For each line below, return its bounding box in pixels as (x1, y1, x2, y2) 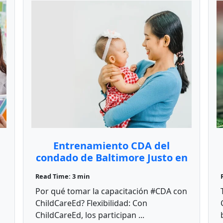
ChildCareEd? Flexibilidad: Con (35, 198, 147, 209)
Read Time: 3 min (35, 172, 90, 181)
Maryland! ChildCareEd (55, 163, 168, 177)
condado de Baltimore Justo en (35, 151, 188, 165)
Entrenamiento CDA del (53, 139, 170, 153)
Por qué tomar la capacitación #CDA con (35, 186, 187, 197)
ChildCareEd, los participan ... (35, 210, 144, 221)
